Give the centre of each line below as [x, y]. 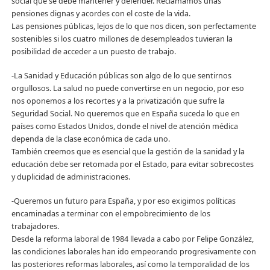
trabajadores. [35, 227]
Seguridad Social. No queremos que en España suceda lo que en [125, 114]
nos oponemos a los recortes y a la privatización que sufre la [118, 101]
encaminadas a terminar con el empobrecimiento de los [111, 214]
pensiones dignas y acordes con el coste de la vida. [101, 14]
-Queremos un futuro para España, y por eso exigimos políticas [123, 201]
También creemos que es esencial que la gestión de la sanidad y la [128, 152]
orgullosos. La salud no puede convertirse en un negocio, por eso [127, 89]
